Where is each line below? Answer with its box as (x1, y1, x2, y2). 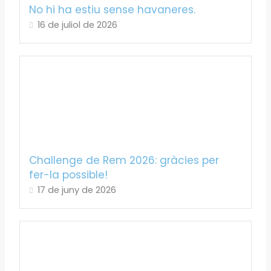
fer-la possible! (29, 168, 108, 183)
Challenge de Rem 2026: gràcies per (29, 153, 220, 168)
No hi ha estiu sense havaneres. (29, 2, 196, 17)
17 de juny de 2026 (38, 184, 117, 197)
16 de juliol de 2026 (38, 18, 118, 31)
